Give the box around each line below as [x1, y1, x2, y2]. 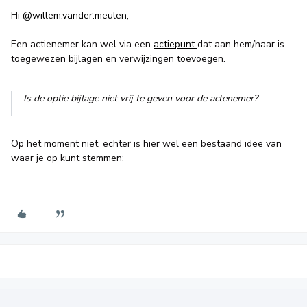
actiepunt [153, 37, 197, 51]
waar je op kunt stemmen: [11, 151, 127, 164]
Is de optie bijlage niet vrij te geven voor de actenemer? [23, 91, 258, 105]
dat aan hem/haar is [197, 37, 284, 51]
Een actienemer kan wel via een [11, 37, 153, 51]
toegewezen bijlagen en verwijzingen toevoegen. [11, 51, 225, 65]
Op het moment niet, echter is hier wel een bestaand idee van [11, 136, 282, 150]
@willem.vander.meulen [23, 8, 127, 22]
